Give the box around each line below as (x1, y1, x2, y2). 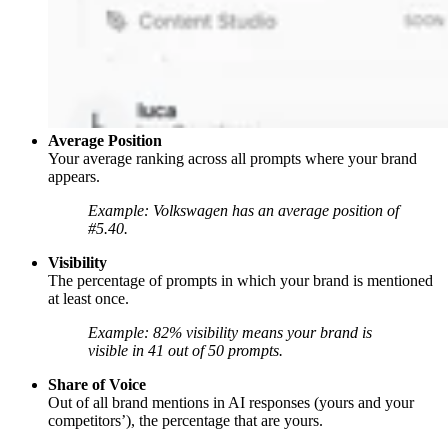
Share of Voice (48, 376, 146, 394)
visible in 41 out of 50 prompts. (88, 342, 283, 360)
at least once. (48, 290, 129, 308)
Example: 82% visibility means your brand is (88, 324, 372, 342)
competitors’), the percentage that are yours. (48, 412, 323, 430)
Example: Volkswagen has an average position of (88, 202, 399, 220)
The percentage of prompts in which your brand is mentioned (48, 272, 433, 290)
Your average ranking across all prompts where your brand (48, 150, 417, 168)
